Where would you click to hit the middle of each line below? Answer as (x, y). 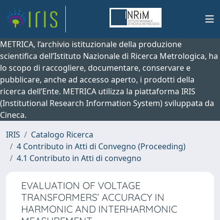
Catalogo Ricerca (62, 135)
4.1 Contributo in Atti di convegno (79, 158)
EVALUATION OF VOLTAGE (81, 185)
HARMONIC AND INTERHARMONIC (99, 209)
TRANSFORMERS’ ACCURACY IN (93, 197)
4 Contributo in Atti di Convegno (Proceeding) (101, 146)
